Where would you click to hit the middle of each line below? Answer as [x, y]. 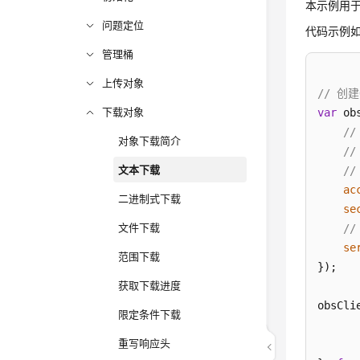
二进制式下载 [150, 198]
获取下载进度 [150, 285]
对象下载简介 [150, 141]
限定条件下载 [150, 314]
